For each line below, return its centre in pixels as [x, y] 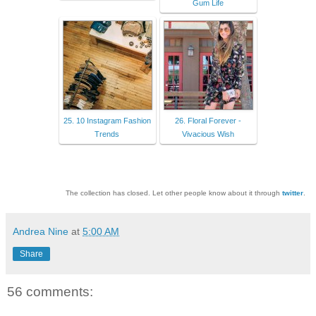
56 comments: [50, 291]
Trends [107, 134]
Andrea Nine [41, 231]
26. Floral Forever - [208, 120]
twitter [293, 193]
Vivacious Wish [208, 134]
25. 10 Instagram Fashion [107, 120]
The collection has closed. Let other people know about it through [174, 193]
